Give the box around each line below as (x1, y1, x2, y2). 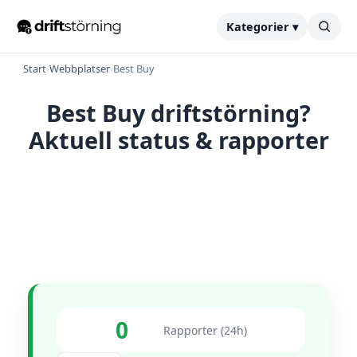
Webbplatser (49, 61, 110, 76)
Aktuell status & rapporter (28, 124, 329, 155)
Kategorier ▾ (226, 18, 298, 34)
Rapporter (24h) (163, 322, 247, 338)
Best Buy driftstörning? (46, 97, 311, 128)
